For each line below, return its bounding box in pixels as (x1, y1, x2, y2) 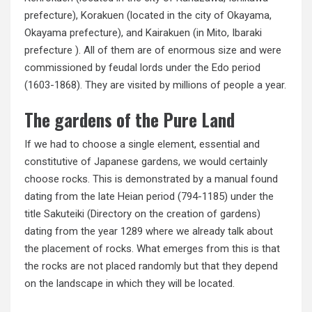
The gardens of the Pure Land (24, 107, 235, 133)
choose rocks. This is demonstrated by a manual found (24, 173, 278, 186)
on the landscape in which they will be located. (24, 277, 235, 290)
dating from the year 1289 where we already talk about (24, 225, 273, 238)
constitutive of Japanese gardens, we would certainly (24, 155, 267, 169)
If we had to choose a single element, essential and (24, 138, 260, 151)
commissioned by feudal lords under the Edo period (24, 61, 260, 74)
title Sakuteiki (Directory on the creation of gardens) (24, 208, 260, 221)
